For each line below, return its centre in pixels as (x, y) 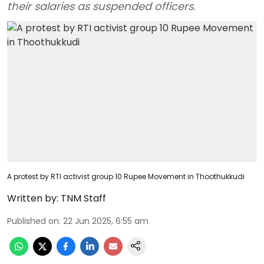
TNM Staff (83, 198)
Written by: (33, 198)
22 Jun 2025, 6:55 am (106, 221)
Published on (33, 221)
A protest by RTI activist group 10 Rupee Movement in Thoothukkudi (126, 176)
